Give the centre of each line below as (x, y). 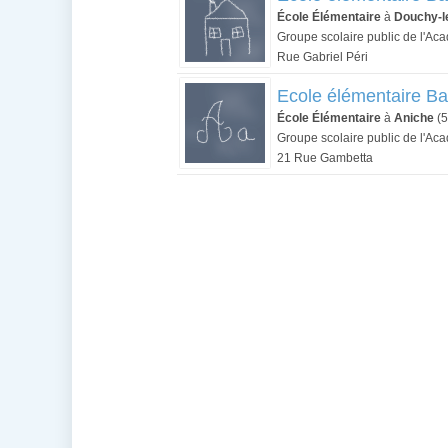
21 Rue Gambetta (325, 158)
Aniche (414, 118)
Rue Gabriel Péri (322, 57)
